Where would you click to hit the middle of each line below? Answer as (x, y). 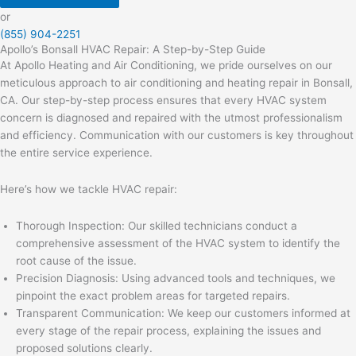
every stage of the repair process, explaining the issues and (168, 330)
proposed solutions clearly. (84, 348)
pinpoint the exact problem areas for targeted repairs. (153, 295)
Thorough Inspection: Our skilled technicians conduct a (157, 225)
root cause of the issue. (76, 260)
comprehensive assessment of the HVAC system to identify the (178, 243)
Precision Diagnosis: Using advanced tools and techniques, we (176, 278)
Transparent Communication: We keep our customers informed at (183, 313)
